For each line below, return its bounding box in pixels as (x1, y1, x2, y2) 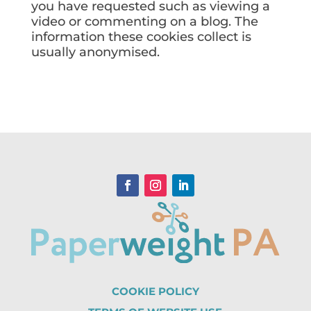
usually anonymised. (31, 44, 160, 60)
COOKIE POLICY (111, 284, 199, 298)
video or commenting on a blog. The (31, 14, 258, 29)
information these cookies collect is (31, 29, 251, 44)
